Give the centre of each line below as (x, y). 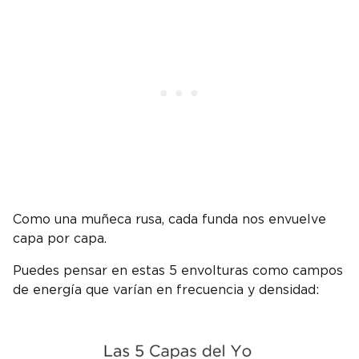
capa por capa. (60, 239)
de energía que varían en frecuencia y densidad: (166, 290)
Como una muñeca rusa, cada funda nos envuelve (169, 220)
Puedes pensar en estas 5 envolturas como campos (178, 271)
